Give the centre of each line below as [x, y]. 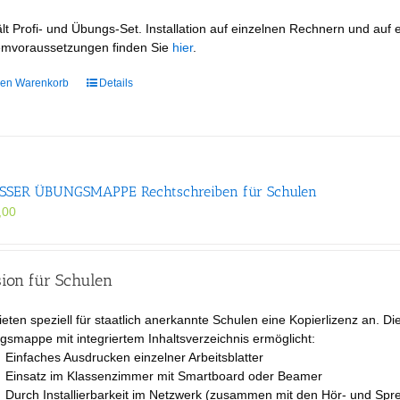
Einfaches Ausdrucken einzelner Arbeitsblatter [135, 357]
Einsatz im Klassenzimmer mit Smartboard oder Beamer [164, 375]
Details [117, 83]
